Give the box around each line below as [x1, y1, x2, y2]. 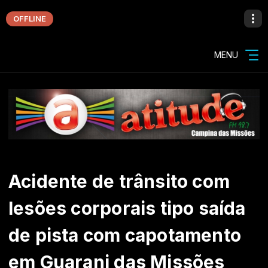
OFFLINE [13, 13, 46, 23]
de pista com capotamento [8, 224, 242, 246]
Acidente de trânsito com [8, 170, 230, 192]
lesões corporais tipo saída [8, 197, 246, 219]
